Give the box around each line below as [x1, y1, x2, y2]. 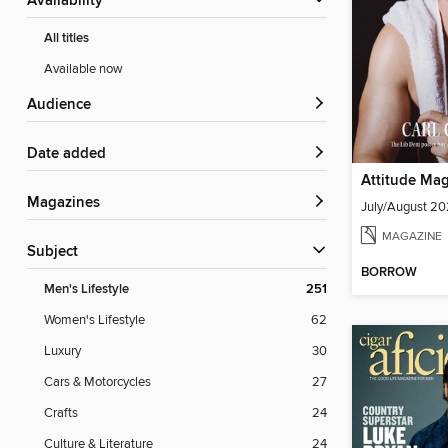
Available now [44, 61, 123, 78]
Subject [36, 243, 78, 262]
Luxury [44, 343, 81, 360]
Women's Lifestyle [44, 312, 145, 329]
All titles [44, 30, 89, 48]
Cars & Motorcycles [44, 374, 151, 391]
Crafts [44, 405, 78, 422]
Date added [38, 145, 106, 164]
